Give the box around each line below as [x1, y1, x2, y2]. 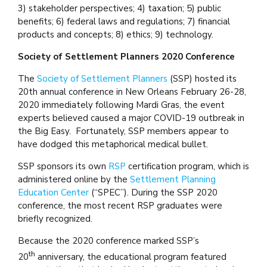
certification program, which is [126, 160, 249, 172]
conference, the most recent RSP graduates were [18, 199, 222, 212]
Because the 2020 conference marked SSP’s [18, 234, 199, 247]
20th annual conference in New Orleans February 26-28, [18, 85, 246, 98]
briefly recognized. [18, 212, 92, 225]
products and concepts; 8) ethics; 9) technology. [18, 28, 213, 41]
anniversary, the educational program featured [35, 250, 226, 263]
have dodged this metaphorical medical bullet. [18, 138, 208, 150]
